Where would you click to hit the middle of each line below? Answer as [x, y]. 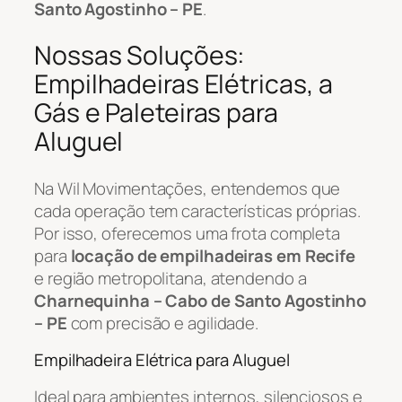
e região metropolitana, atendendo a [170, 278]
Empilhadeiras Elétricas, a [184, 84]
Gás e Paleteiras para [156, 113]
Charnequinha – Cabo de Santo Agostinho [201, 300]
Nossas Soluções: [140, 56]
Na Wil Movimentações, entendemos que [188, 188]
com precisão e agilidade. [163, 323]
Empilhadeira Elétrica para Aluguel [162, 360]
